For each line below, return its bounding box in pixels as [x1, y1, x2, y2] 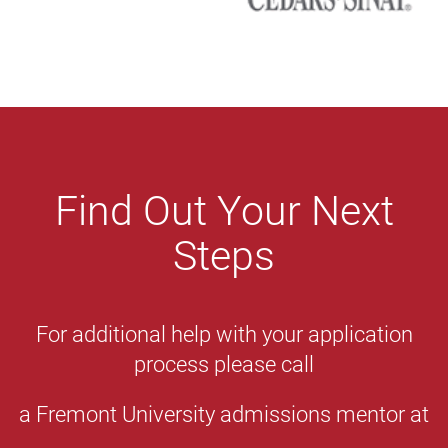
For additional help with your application [35, 318, 413, 348]
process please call [134, 348, 314, 378]
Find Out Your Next [54, 181, 394, 236]
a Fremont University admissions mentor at [19, 398, 429, 428]
